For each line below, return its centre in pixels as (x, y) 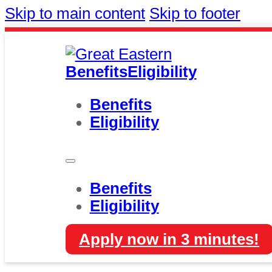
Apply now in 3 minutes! (169, 239)
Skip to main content (75, 13)
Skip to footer (195, 13)
